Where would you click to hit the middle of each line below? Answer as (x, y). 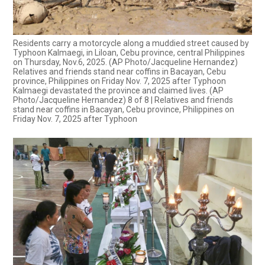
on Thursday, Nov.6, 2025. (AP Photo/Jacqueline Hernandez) (125, 62)
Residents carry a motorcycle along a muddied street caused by (131, 43)
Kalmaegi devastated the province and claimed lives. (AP (118, 90)
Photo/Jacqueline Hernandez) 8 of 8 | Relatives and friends (123, 100)
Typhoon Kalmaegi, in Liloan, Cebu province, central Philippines (129, 52)
